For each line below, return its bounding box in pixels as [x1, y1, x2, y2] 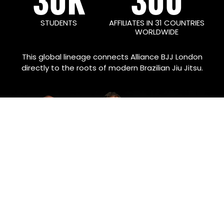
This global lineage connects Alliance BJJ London [21, 51, 202, 62]
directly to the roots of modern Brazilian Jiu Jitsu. [21, 62, 203, 73]
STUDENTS [40, 17, 77, 28]
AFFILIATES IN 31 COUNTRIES [109, 17, 205, 28]
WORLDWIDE [135, 26, 179, 37]
